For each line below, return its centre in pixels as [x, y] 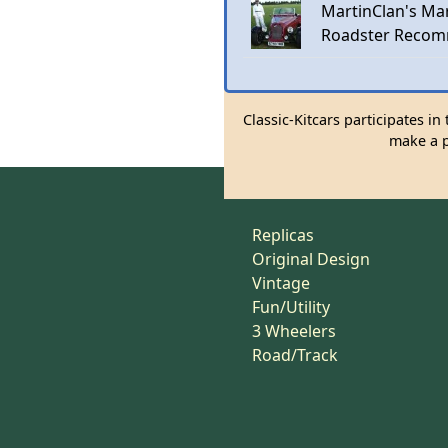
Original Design [311, 259]
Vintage [281, 283]
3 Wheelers [294, 331]
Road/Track [295, 355]
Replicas [283, 235]
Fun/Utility [291, 307]
